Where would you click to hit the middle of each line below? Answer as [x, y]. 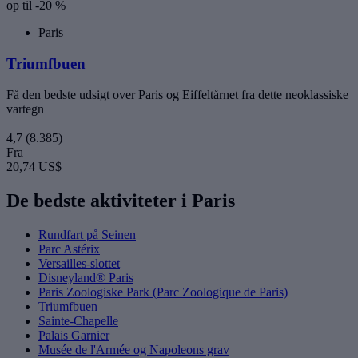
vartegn [25, 109]
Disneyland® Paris [86, 277]
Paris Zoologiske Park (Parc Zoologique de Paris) [163, 292]
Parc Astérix [69, 249]
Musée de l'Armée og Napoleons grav [134, 349]
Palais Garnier [74, 335]
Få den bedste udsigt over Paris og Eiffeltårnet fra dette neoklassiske [177, 94]
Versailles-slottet [79, 263]
